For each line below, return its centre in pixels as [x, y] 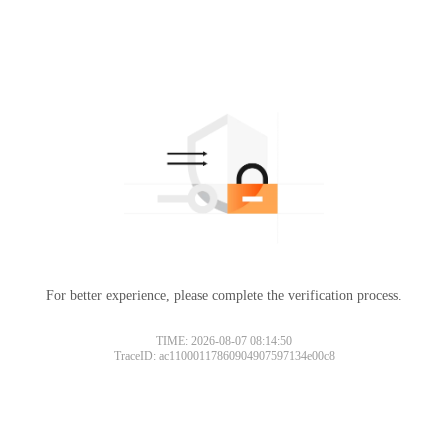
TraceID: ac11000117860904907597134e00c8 [224, 355]
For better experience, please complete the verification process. [224, 295]
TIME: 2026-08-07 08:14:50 [224, 340]
